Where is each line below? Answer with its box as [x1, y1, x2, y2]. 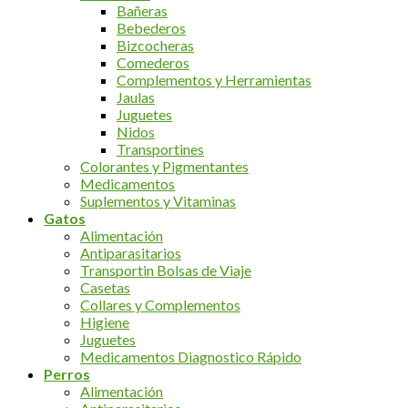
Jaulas [117, 88, 155, 107]
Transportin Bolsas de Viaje [80, 261, 251, 280]
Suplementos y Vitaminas [80, 192, 236, 210]
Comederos [117, 54, 189, 72]
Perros [44, 365, 90, 383]
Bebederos [117, 19, 186, 37]
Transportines [117, 140, 204, 158]
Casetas [80, 279, 130, 297]
